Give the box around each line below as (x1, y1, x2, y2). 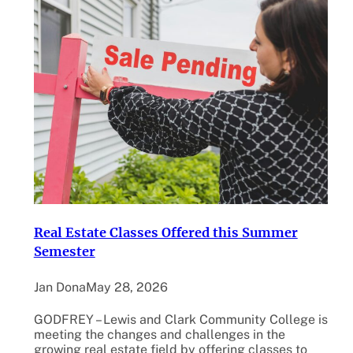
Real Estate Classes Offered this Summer (33, 225, 298, 241)
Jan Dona (33, 280, 86, 295)
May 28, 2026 (85, 280, 168, 295)
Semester (33, 243, 95, 260)
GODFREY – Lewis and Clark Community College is (33, 311, 328, 327)
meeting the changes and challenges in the (33, 326, 285, 342)
